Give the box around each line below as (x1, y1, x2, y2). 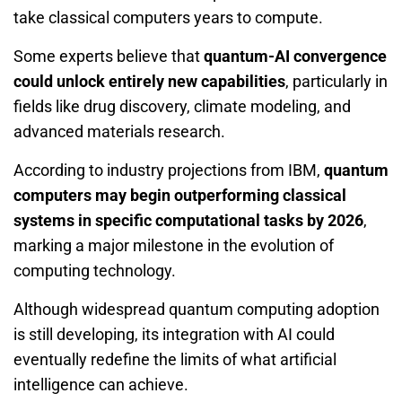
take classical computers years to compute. (13, 7, 323, 27)
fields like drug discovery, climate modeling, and (13, 96, 351, 116)
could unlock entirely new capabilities (13, 71, 285, 91)
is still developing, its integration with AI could (13, 324, 335, 344)
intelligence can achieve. (13, 374, 188, 394)
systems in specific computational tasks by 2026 (13, 210, 363, 230)
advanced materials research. (13, 121, 225, 141)
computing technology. (13, 260, 176, 280)
